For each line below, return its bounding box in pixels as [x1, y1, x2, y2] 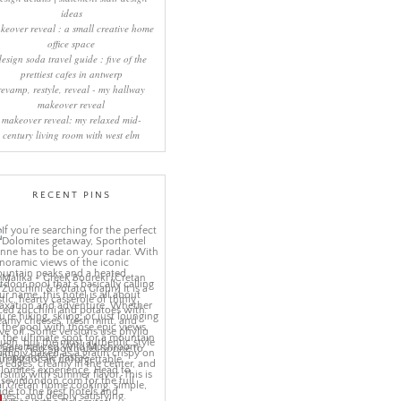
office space [47, 37, 96, 51]
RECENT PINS [31, 190, 111, 201]
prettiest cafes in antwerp [20, 67, 123, 81]
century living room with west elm [3, 128, 141, 142]
